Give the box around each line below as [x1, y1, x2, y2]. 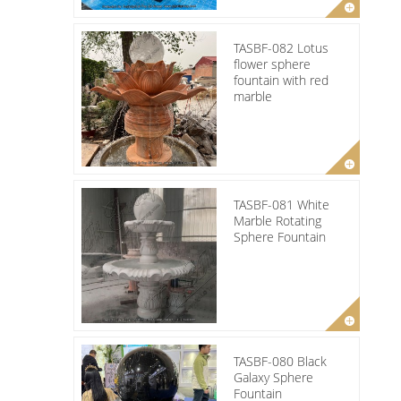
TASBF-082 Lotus [234, 38, 328, 56]
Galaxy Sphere [234, 368, 313, 386]
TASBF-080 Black [234, 352, 327, 370]
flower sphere [234, 55, 311, 73]
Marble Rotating [234, 211, 321, 229]
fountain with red [234, 71, 328, 89]
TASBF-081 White [234, 195, 329, 213]
